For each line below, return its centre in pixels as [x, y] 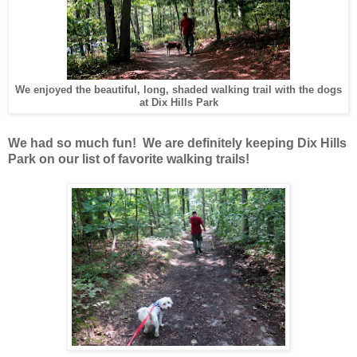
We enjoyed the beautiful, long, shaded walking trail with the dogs [178, 89]
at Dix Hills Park [178, 102]
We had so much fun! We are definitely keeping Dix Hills [177, 143]
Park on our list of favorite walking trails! [129, 159]
